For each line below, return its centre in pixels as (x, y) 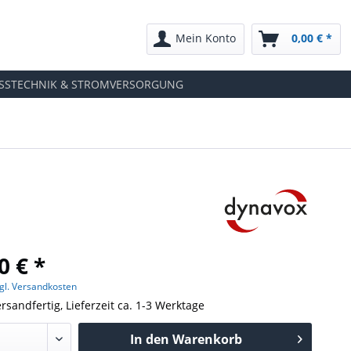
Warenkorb (207, 339)
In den (149, 339)
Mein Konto (205, 38)
